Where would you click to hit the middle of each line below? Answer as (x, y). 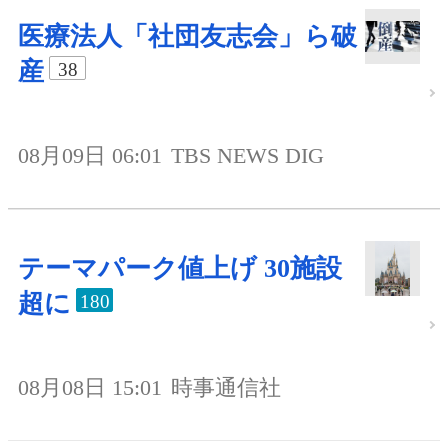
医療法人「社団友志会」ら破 (187, 36)
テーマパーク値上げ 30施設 (180, 268)
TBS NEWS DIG (247, 155)
